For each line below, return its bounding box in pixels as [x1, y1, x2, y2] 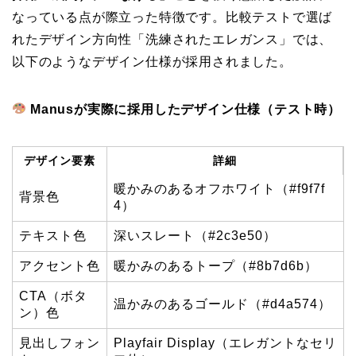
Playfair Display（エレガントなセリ [114, 335, 337, 350]
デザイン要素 [24, 153, 95, 167]
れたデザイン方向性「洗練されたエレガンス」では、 [12, 32, 333, 46]
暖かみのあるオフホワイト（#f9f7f [114, 181, 325, 195]
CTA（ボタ [19, 288, 87, 303]
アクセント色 [19, 258, 100, 273]
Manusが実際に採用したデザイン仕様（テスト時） [30, 102, 342, 116]
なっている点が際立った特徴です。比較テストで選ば [12, 10, 333, 24]
